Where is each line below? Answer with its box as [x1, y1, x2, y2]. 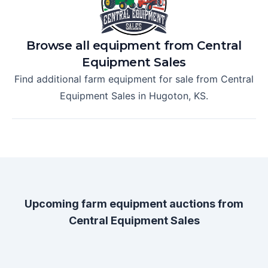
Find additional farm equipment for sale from [14, 73, 221, 86]
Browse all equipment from [26, 38, 197, 53]
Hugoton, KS [149, 90, 206, 102]
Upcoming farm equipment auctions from [25, 197, 243, 211]
